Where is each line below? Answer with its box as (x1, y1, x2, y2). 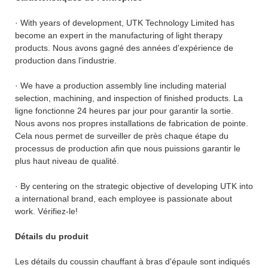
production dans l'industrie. (15, 55, 117, 65)
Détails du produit (15, 231, 89, 241)
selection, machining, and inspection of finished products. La (15, 93, 243, 103)
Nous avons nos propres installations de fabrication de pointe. (15, 118, 248, 128)
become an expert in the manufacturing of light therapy (15, 30, 223, 40)
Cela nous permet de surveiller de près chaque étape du (15, 130, 229, 141)
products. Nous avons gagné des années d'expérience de (15, 42, 233, 53)
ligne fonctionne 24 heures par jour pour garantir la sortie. (15, 105, 233, 115)
